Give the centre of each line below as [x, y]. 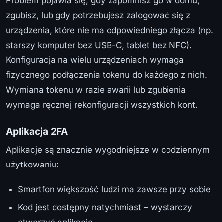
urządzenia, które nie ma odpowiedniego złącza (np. [110, 30]
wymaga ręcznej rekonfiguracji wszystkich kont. [102, 104]
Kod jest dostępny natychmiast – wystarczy [105, 207]
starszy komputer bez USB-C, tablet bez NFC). [99, 45]
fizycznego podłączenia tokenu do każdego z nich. [107, 75]
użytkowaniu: [32, 164]
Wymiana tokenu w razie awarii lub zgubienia [96, 89]
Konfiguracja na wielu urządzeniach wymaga [95, 60]
